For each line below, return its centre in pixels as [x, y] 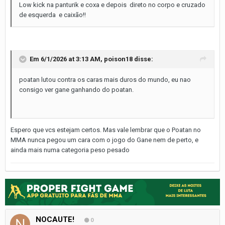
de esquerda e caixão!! [52, 15]
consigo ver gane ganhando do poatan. [76, 89]
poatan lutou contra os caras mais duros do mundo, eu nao [105, 79]
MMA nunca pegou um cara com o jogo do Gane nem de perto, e [104, 140]
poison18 [118, 59]
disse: [143, 59]
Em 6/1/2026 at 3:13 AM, [67, 59]
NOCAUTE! [55, 219]
